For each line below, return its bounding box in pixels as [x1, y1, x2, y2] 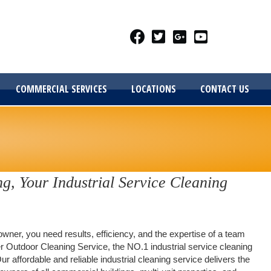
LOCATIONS [131, 82, 177, 96]
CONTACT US [200, 82, 250, 96]
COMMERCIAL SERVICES [16, 82, 108, 96]
